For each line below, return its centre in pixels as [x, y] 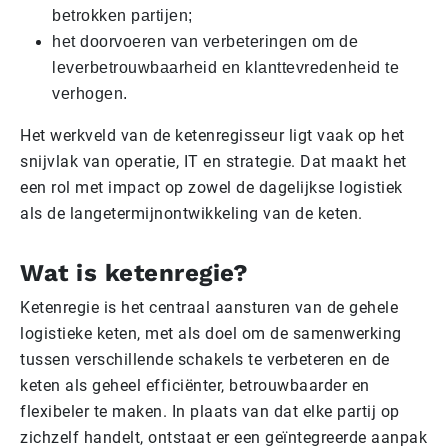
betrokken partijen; [122, 16]
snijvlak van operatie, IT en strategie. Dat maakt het [213, 162]
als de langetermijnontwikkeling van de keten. [191, 214]
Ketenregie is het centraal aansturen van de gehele [209, 308]
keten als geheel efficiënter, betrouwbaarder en [195, 386]
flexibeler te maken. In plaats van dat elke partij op [210, 412]
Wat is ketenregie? [134, 273]
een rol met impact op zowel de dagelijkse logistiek [211, 188]
